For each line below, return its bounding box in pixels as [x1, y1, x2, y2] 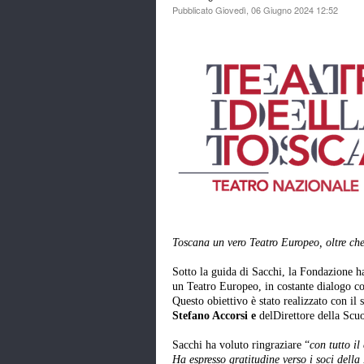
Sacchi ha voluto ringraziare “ [172, 339, 310, 352]
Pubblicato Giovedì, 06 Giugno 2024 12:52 [172, 3, 338, 17]
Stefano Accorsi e [172, 310, 259, 323]
